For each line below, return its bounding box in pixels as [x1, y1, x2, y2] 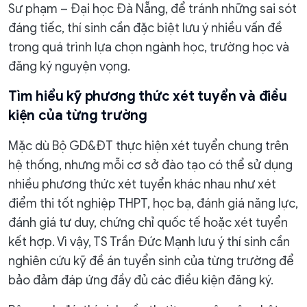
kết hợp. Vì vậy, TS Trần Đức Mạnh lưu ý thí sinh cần [8, 234, 290, 249]
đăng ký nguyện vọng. [8, 59, 130, 74]
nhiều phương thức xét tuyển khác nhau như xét [8, 177, 276, 192]
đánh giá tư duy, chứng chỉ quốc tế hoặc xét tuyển [8, 215, 288, 230]
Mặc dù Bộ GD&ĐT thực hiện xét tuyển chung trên [8, 138, 288, 153]
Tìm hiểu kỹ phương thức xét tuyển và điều [8, 88, 287, 105]
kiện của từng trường [8, 107, 148, 124]
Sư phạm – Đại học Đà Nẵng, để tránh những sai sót [8, 1, 297, 16]
